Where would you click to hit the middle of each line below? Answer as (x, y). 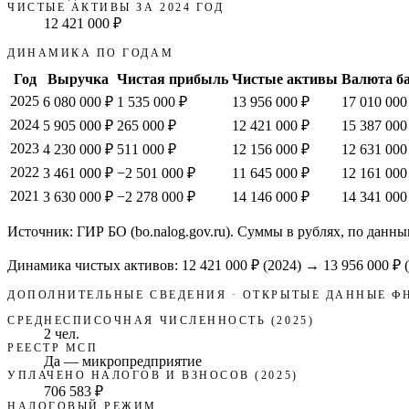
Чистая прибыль (173, 79)
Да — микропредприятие (123, 362)
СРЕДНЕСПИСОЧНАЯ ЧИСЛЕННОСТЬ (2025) (161, 321)
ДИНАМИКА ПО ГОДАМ (91, 52)
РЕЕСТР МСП (53, 348)
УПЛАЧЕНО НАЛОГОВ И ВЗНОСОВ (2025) (153, 376)
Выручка (78, 79)
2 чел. (62, 334)
